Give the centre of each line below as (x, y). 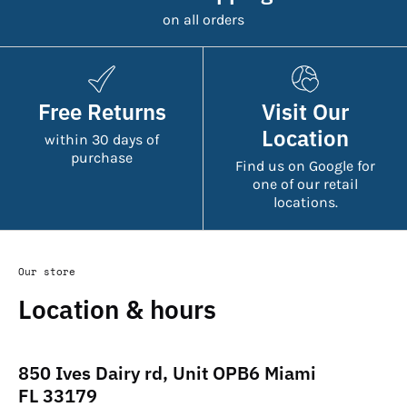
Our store (47, 271)
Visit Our (305, 112)
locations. (305, 202)
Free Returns (102, 112)
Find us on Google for (305, 165)
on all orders (203, 19)
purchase (102, 157)
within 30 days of (102, 139)
